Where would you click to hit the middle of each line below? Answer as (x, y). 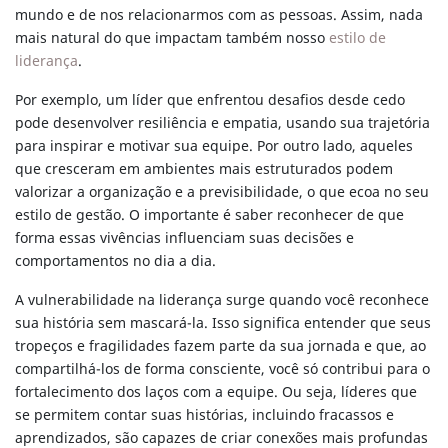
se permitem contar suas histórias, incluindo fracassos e (204, 416)
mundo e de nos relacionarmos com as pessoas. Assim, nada (219, 16)
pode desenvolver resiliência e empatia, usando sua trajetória (222, 124)
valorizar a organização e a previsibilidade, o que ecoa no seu (222, 193)
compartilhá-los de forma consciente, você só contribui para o (222, 370)
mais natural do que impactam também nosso (172, 39)
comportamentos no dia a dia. (119, 262)
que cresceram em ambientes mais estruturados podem (204, 170)
